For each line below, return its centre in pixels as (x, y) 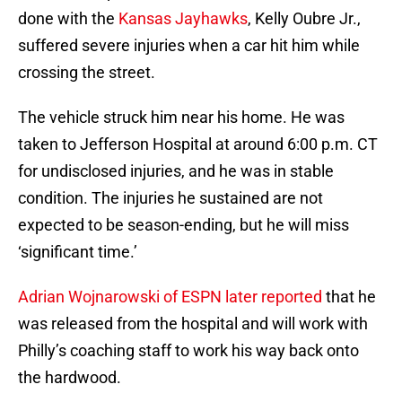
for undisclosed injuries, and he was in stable (176, 171)
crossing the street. (87, 73)
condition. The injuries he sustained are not (170, 198)
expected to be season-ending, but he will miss (184, 225)
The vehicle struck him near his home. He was (181, 118)
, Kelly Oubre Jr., (304, 19)
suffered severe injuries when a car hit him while (189, 46)
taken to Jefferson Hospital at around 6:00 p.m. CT (198, 144)
